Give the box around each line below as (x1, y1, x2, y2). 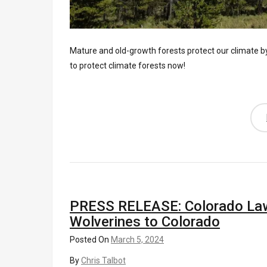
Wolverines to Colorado (70, 213, 220, 230)
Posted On (70, 234, 111, 244)
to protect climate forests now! (70, 60, 185, 70)
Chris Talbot (81, 255, 126, 265)
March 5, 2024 (111, 234, 164, 244)
